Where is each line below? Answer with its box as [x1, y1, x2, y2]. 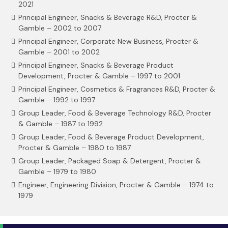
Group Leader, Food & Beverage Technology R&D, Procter [18, 108, 211, 118]
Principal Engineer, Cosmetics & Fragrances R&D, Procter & [18, 84, 215, 94]
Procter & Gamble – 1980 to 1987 [18, 143, 131, 152]
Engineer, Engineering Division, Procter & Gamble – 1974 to [18, 180, 214, 189]
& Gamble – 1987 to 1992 [18, 119, 103, 128]
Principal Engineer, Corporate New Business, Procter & [18, 37, 198, 46]
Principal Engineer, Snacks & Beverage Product [18, 61, 174, 70]
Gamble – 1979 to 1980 [18, 167, 96, 176]
